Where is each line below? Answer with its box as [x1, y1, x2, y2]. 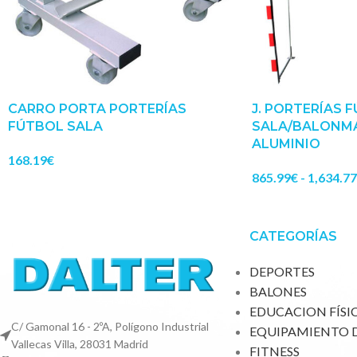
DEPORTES [249, 264, 315, 280]
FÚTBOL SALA [8, 119, 103, 135]
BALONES [249, 284, 307, 300]
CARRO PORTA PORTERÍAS [8, 101, 186, 117]
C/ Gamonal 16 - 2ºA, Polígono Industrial [11, 320, 209, 334]
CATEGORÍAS [249, 229, 337, 245]
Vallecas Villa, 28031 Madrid [11, 337, 148, 351]
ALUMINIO [251, 136, 320, 152]
